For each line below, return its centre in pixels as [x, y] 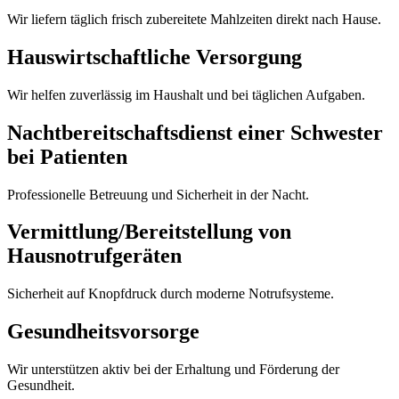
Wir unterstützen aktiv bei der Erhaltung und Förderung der [173, 370]
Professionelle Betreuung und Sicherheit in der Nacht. [158, 194]
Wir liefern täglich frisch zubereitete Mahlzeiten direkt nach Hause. [194, 19]
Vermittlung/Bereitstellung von [149, 232]
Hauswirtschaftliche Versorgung [155, 57]
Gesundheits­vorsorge [103, 332]
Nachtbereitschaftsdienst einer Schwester [195, 132]
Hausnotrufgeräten [94, 256]
